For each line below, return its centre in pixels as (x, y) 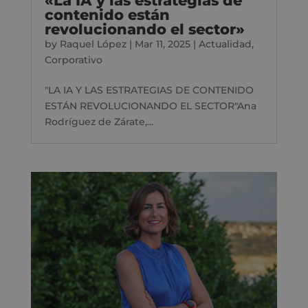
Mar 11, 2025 (162, 44)
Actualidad (225, 44)
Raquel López (93, 44)
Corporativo (73, 59)
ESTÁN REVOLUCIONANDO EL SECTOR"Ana (150, 106)
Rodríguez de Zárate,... (99, 121)
